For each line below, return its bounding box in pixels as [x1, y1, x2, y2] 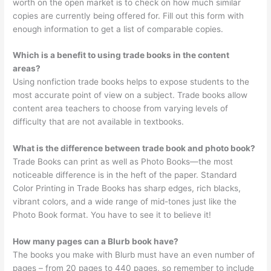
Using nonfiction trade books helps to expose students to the [13, 77, 250, 87]
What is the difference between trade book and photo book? [13, 143, 256, 154]
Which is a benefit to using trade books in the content [13, 50, 230, 60]
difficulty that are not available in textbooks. [13, 117, 184, 127]
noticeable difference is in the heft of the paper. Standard [13, 170, 237, 180]
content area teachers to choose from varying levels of [13, 103, 229, 114]
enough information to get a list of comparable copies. [13, 24, 224, 34]
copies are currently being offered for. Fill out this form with [13, 10, 244, 21]
